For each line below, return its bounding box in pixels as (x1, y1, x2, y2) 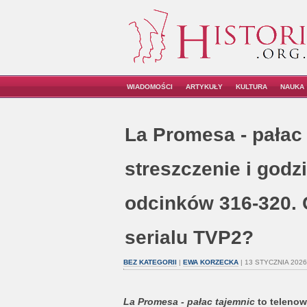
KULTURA (236, 83, 267, 90)
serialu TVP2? (124, 227, 254, 248)
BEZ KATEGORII (123, 258, 177, 266)
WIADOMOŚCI (127, 83, 173, 90)
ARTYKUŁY (186, 83, 223, 90)
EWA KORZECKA (182, 258, 238, 266)
